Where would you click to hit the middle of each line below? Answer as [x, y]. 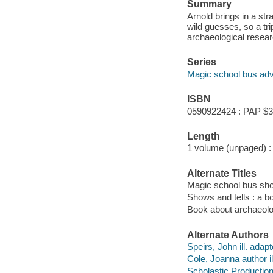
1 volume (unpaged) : [229, 148]
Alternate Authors [228, 235]
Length [203, 136]
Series [201, 62]
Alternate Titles [222, 173]
